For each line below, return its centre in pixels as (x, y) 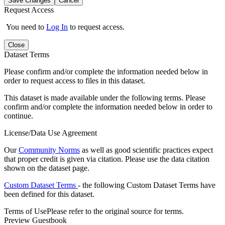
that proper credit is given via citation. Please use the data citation (107, 159)
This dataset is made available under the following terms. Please (105, 97)
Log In (57, 27)
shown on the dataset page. (47, 168)
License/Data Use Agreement (50, 133)
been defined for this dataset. (49, 194)
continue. (19, 116)
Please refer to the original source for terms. (115, 211)
